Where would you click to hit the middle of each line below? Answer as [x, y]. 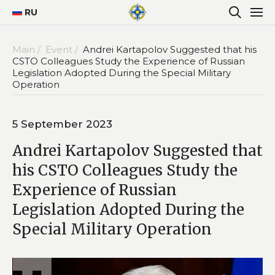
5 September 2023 [62, 124]
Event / [63, 49]
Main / [28, 49]
